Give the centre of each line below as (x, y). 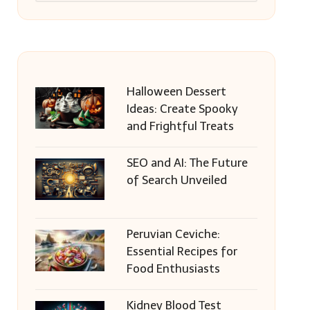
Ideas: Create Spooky (182, 109)
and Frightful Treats (180, 126)
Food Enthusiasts (173, 268)
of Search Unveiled (176, 180)
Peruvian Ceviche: (173, 234)
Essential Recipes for (182, 251)
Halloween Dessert (176, 91)
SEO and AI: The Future (187, 163)
